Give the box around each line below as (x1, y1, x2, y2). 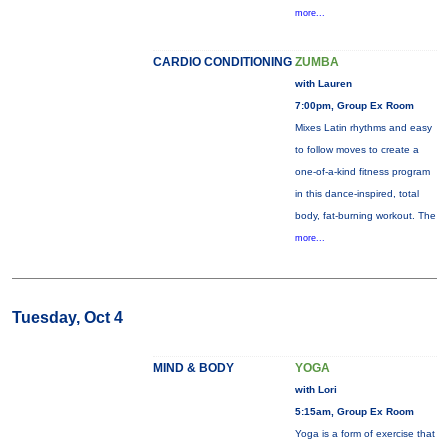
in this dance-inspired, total (294, 188, 419, 199)
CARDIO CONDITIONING (152, 55, 292, 69)
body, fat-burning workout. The (294, 210, 436, 221)
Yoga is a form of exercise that (294, 428, 435, 439)
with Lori (294, 384, 337, 395)
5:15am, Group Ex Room (294, 406, 414, 417)
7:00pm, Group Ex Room (294, 100, 414, 111)
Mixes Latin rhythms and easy (294, 122, 432, 133)
